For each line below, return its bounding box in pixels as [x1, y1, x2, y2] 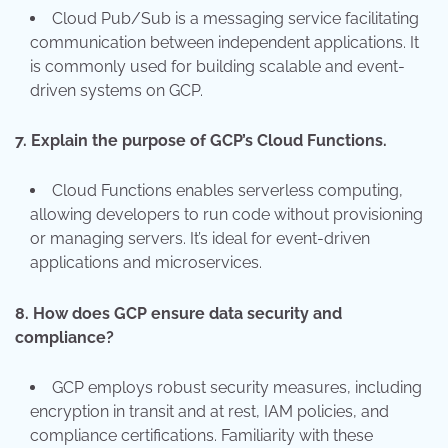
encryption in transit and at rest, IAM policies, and [30, 401, 389, 421]
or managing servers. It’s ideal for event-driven [30, 229, 370, 249]
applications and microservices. [30, 253, 262, 273]
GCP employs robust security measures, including [52, 377, 422, 397]
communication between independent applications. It [30, 32, 419, 52]
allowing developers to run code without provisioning [30, 205, 423, 225]
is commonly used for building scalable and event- [30, 56, 405, 76]
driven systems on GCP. [30, 80, 203, 100]
